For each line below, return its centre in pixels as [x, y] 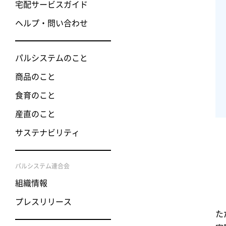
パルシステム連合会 [42, 166]
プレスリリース [43, 202]
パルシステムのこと [51, 58]
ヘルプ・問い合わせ [51, 23]
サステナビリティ [47, 132]
